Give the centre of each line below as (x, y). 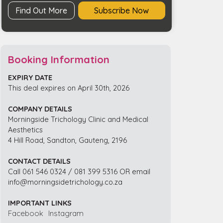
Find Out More (41, 10)
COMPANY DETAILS (40, 109)
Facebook (26, 213)
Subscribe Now (122, 10)
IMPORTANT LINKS (40, 203)
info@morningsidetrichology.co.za (65, 182)
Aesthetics (26, 129)
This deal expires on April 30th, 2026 (69, 88)
